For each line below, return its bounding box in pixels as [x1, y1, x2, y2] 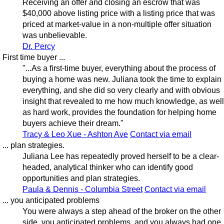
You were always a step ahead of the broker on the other [22, 207, 221, 216]
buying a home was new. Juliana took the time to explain [22, 75, 221, 84]
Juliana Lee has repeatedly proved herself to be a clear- [22, 152, 219, 161]
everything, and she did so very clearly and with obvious [22, 86, 220, 95]
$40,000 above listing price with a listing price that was [22, 9, 215, 18]
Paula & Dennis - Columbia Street [22, 185, 142, 194]
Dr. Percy [22, 42, 55, 51]
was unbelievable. [22, 31, 87, 40]
